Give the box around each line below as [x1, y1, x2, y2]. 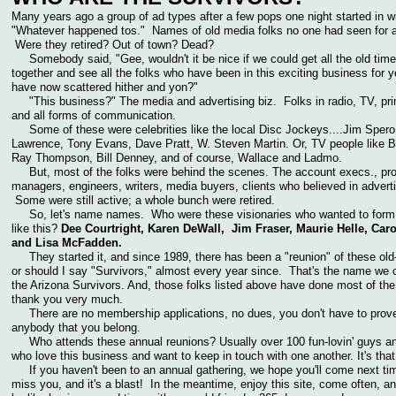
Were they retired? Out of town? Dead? [11, 38, 217, 51]
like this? [11, 222, 61, 235]
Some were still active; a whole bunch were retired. [11, 194, 275, 207]
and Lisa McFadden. [11, 236, 129, 249]
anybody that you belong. [11, 321, 144, 334]
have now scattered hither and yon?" [11, 80, 198, 94]
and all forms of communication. [11, 109, 194, 122]
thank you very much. [11, 293, 123, 306]
